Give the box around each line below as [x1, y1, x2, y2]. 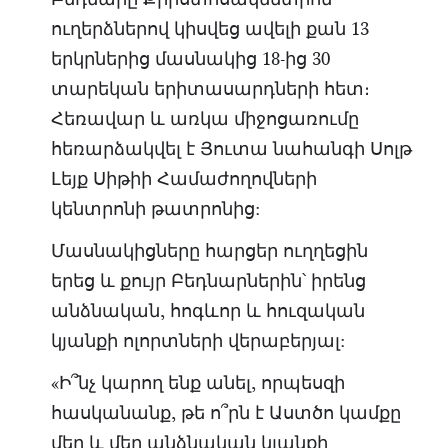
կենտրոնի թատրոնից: [50, 196, 260, 222]
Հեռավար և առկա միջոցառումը [50, 106, 359, 132]
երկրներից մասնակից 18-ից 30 [50, 46, 330, 72]
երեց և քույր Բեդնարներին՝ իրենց [50, 268, 366, 294]
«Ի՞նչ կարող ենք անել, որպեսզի [50, 370, 345, 396]
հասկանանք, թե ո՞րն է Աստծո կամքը [50, 400, 401, 426]
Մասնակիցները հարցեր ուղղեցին [50, 238, 368, 264]
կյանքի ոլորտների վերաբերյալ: [50, 328, 345, 354]
